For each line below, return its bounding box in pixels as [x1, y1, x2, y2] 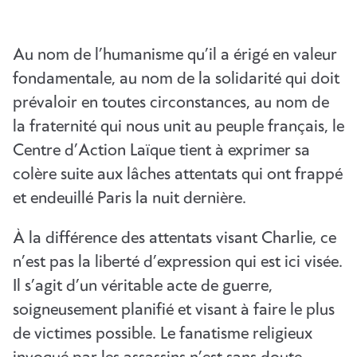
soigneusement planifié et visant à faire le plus [13, 300, 335, 320]
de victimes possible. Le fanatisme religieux [13, 324, 312, 343]
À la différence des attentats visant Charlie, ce [13, 229, 336, 248]
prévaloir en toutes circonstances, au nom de [13, 93, 329, 112]
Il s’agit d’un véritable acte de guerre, [13, 277, 273, 296]
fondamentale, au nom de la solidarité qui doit [13, 69, 339, 88]
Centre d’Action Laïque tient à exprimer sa [13, 141, 310, 160]
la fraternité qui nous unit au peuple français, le [13, 117, 344, 136]
